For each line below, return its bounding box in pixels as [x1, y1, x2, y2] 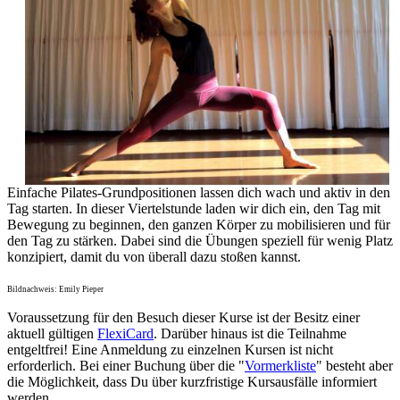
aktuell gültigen [7, 326, 97, 342]
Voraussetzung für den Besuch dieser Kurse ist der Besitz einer [7, 310, 360, 326]
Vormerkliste [245, 358, 316, 374]
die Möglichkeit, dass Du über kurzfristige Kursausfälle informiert [7, 374, 377, 390]
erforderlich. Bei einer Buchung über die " [7, 358, 245, 374]
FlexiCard [97, 326, 154, 342]
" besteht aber [316, 358, 393, 374]
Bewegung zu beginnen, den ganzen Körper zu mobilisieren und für [7, 217, 390, 233]
